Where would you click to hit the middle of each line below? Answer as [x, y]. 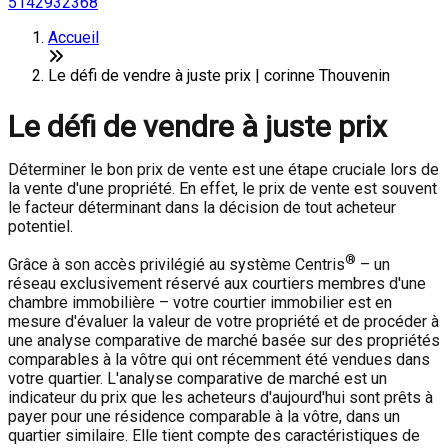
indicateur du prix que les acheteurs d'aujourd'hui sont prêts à [220, 398]
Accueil [73, 37]
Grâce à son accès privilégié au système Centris [176, 265]
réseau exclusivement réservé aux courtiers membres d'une [217, 284]
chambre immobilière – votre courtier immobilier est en [200, 303]
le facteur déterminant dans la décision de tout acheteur [202, 207]
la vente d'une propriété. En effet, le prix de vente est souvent [222, 188]
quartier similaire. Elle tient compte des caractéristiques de [214, 436]
